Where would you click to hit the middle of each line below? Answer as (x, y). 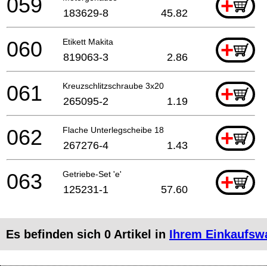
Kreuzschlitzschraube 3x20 (113, 86)
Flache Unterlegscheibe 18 (113, 130)
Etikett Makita (88, 41)
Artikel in (140, 234)
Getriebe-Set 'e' (92, 174)
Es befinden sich (55, 234)
